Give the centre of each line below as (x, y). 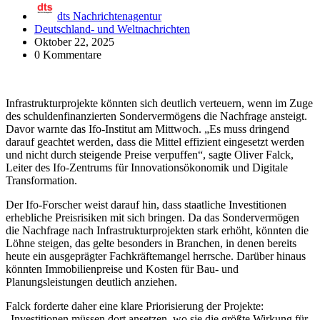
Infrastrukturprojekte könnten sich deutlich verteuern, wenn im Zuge (159, 103)
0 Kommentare (68, 54)
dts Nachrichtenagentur (109, 16)
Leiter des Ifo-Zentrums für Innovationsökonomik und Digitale (147, 167)
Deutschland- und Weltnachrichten (112, 29)
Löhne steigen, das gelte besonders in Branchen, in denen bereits (151, 243)
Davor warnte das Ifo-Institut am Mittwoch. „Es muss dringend (147, 129)
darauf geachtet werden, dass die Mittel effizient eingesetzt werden (155, 141)
